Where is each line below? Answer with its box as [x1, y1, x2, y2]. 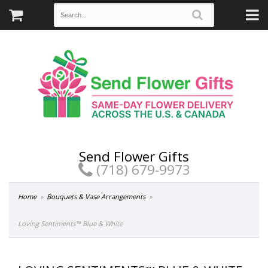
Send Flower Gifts [79, 147, 189, 166]
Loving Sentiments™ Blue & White [18, 219, 123, 229]
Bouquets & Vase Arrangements [47, 192, 146, 202]
